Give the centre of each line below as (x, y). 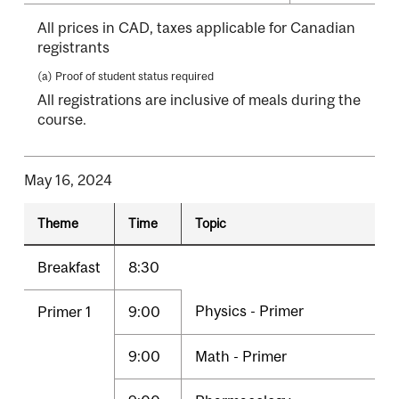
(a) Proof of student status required (126, 77)
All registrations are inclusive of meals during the (199, 100)
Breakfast (69, 268)
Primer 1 (65, 312)
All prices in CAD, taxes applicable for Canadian (196, 28)
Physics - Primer (249, 311)
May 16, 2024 (68, 180)
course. (62, 120)
